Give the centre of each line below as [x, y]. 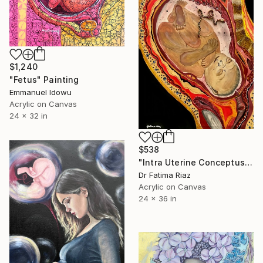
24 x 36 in [158, 199]
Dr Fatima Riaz [165, 175]
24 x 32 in [28, 115]
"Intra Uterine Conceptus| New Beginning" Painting [248, 163]
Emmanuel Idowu [41, 92]
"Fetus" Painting [44, 79]
